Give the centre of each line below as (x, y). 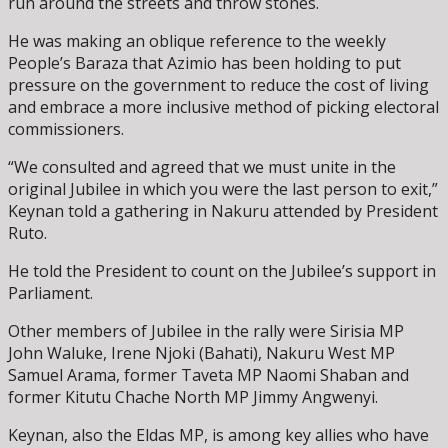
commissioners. (66, 128)
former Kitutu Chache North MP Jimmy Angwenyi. (193, 396)
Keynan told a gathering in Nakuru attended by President (223, 210)
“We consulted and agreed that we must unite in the (202, 166)
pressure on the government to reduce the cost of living (218, 84)
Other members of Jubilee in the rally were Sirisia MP (206, 330)
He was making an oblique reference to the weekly (197, 40)
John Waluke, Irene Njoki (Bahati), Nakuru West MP (201, 352)
